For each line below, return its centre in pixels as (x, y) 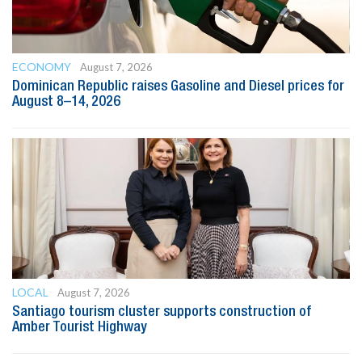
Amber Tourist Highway (80, 327)
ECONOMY (42, 66)
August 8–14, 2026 (66, 101)
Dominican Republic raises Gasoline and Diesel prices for (178, 86)
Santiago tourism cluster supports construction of (162, 311)
